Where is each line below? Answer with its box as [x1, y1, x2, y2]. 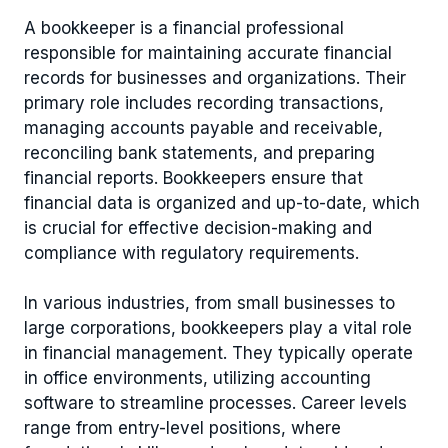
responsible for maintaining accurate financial [24, 42, 392, 63]
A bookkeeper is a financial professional [24, 17, 344, 38]
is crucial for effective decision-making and [24, 217, 372, 238]
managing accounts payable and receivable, [24, 117, 383, 138]
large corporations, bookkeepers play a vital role [24, 318, 412, 338]
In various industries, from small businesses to [24, 293, 395, 313]
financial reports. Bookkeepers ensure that [24, 167, 363, 188]
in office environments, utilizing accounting [24, 368, 371, 388]
